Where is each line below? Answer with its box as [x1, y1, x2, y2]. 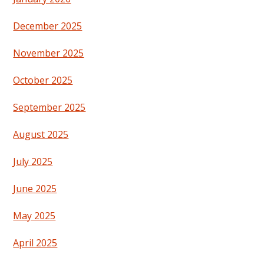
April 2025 [13, 236, 58, 250]
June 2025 [13, 182, 57, 196]
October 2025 [13, 74, 73, 87]
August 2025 [13, 128, 69, 141]
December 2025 [13, 19, 82, 33]
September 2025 [13, 101, 86, 114]
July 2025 [13, 155, 53, 169]
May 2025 [13, 209, 56, 223]
